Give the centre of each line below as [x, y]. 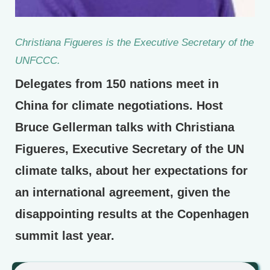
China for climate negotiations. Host [119, 106]
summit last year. [65, 236]
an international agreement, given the [123, 193]
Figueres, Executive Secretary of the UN [130, 149]
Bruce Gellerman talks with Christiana [125, 127]
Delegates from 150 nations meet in [117, 84]
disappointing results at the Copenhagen [132, 214]
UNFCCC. [38, 61]
